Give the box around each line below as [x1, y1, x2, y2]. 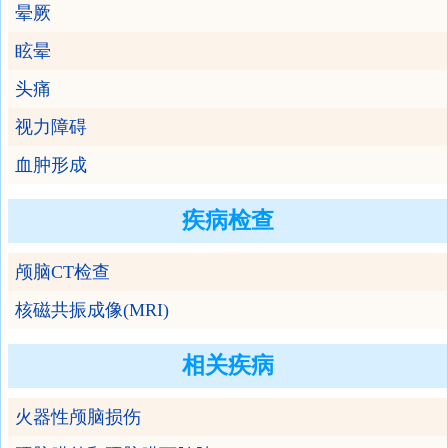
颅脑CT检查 [15, 262, 110, 282]
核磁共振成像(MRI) [15, 300, 169, 320]
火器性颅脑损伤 [15, 407, 141, 427]
